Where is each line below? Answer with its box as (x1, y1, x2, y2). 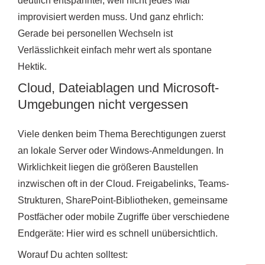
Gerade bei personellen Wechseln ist (18, 28, 173, 38)
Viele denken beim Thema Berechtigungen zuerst (18, 128, 225, 139)
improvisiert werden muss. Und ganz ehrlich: (18, 11, 203, 22)
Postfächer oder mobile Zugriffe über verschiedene (18, 211, 230, 222)
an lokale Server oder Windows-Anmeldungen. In (18, 145, 224, 156)
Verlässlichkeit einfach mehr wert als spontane (18, 44, 212, 55)
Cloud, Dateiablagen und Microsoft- (18, 80, 219, 95)
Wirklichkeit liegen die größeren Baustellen (18, 161, 198, 172)
